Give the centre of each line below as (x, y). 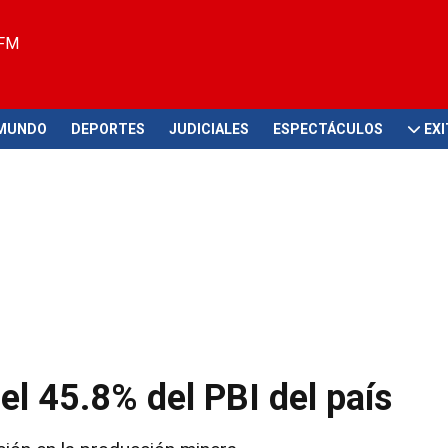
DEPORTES (108, 128)
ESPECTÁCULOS (328, 128)
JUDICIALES (209, 128)
